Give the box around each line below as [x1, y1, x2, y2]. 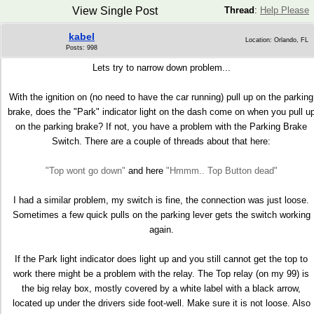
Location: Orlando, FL [245, 36, 308, 43]
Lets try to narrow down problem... [92, 62, 231, 73]
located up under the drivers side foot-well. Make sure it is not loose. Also [12, 298, 310, 308]
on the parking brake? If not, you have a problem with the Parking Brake [15, 121, 307, 132]
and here [125, 165, 166, 176]
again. [149, 224, 174, 235]
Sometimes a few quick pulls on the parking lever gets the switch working [12, 210, 310, 220]
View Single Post [71, 5, 158, 17]
